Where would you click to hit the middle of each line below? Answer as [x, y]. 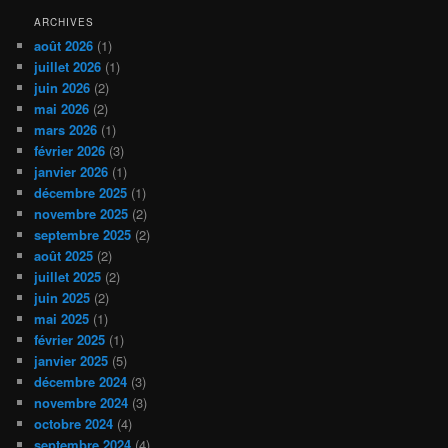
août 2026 [64, 46]
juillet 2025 [68, 277]
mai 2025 [62, 319]
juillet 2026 [68, 67]
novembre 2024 [81, 403]
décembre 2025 [81, 193]
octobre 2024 [74, 424]
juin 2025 [62, 298]
